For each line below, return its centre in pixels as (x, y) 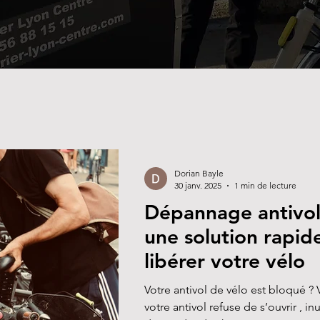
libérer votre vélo (225, 261)
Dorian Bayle (199, 173)
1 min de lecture (265, 185)
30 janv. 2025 (198, 185)
